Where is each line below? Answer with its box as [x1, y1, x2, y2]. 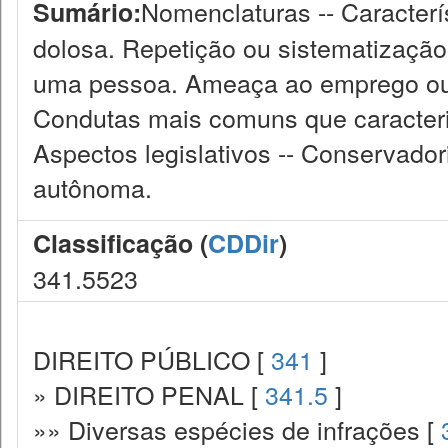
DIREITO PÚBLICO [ [33, 341, 271, 377]
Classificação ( [33, 225, 208, 261]
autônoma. [33, 169, 152, 205]
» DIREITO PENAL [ [33, 376, 265, 412]
